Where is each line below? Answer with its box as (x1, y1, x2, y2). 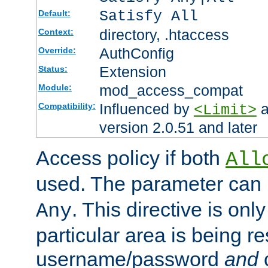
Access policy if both (36, 147, 226, 170)
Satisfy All (99, 8, 198, 26)
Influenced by (99, 100, 194, 118)
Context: (38, 27, 74, 37)
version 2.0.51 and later (99, 119, 257, 136)
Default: (38, 8, 71, 19)
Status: (38, 64, 68, 74)
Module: (38, 83, 72, 93)
